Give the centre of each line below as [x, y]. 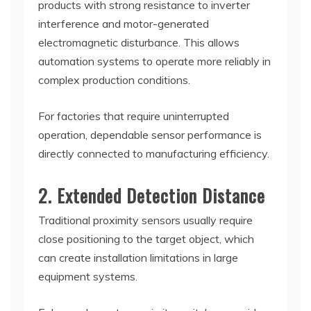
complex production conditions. [114, 79]
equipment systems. [88, 276]
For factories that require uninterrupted [134, 116]
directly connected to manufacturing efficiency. [154, 153]
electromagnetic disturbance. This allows [139, 42]
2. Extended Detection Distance [152, 195]
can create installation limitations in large [138, 257]
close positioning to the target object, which [146, 238]
